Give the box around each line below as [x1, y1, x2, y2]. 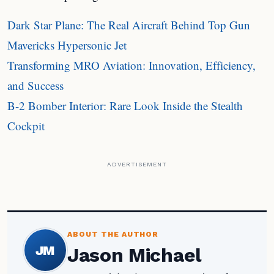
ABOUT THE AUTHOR [67, 230, 159, 239]
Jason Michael [67, 243, 202, 267]
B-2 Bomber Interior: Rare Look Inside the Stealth [7, 98, 243, 113]
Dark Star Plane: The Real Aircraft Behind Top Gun [7, 17, 250, 32]
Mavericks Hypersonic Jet [7, 37, 127, 53]
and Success [7, 78, 64, 93]
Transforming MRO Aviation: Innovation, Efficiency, [7, 57, 256, 73]
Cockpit [7, 118, 45, 133]
